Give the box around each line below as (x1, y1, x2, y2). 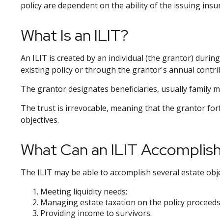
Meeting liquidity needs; (40, 186, 127, 197)
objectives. (21, 114, 59, 125)
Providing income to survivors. (40, 208, 152, 219)
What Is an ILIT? (21, 25, 129, 46)
